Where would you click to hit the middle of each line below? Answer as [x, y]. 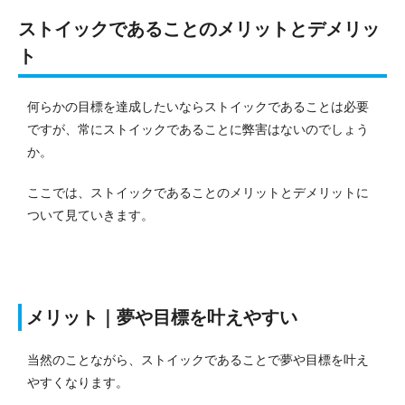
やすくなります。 [78, 382]
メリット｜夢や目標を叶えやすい [162, 317]
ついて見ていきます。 [90, 215]
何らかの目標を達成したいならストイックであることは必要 [198, 106]
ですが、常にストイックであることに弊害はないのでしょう [198, 129]
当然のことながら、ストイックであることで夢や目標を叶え [198, 359]
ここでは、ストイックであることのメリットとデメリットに [198, 192]
